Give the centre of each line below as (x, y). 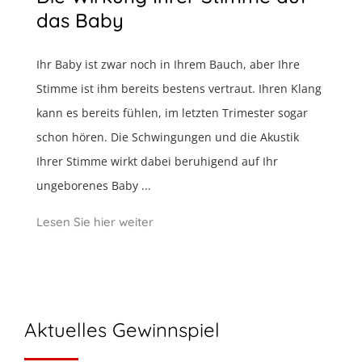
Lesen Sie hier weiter (95, 222)
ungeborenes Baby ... (94, 186)
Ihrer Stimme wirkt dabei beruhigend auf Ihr (157, 162)
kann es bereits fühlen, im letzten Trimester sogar (172, 113)
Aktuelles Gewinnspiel (122, 330)
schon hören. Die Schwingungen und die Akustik (168, 137)
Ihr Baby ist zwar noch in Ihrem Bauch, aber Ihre (168, 65)
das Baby (80, 21)
